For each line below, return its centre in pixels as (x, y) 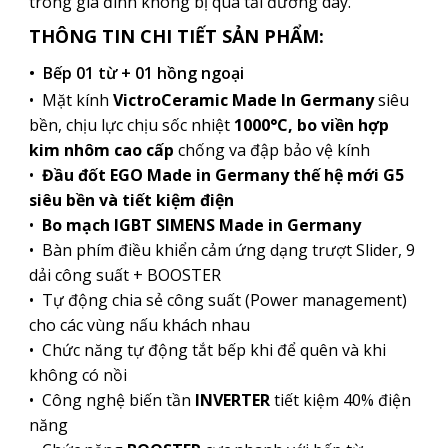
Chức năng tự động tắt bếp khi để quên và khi (213, 350)
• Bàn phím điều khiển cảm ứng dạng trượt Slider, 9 (221, 250)
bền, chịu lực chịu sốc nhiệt (131, 125)
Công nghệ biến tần (118, 400)
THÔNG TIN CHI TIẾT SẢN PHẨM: (176, 36)
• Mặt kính (68, 100)
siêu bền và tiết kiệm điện (131, 200)
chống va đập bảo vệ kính (273, 150)
